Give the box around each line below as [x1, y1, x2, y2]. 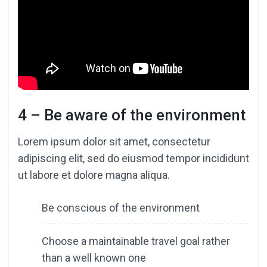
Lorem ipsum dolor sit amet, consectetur [18, 135, 210, 148]
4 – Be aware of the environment [18, 106, 246, 125]
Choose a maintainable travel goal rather [42, 235, 230, 248]
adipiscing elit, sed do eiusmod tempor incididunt [18, 152, 249, 165]
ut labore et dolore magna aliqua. [18, 169, 170, 182]
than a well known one [42, 252, 146, 265]
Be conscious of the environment [42, 201, 200, 215]
